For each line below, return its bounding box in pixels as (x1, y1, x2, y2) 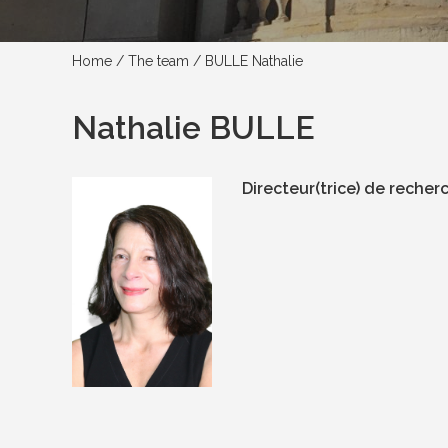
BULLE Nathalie (205, 52, 303, 69)
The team (128, 52, 189, 69)
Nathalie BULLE (72, 108, 315, 146)
